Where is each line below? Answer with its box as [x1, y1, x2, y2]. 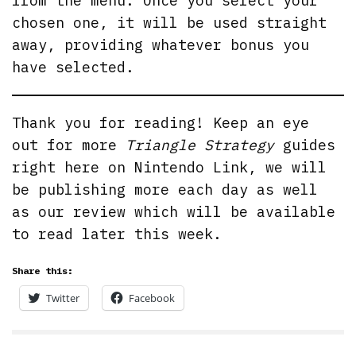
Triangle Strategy [126, 135, 275, 154]
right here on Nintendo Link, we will [12, 157, 327, 176]
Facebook [129, 290, 175, 305]
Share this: [12, 264, 73, 277]
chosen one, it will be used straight [12, 13, 327, 32]
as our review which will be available [12, 202, 336, 221]
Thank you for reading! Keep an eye [12, 113, 310, 132]
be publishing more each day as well [12, 180, 319, 199]
